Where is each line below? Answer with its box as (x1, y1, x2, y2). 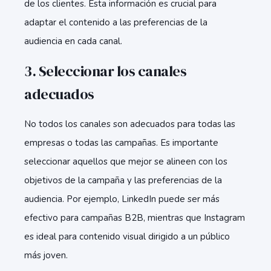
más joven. (24, 249, 68, 261)
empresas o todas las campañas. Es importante (24, 137, 218, 149)
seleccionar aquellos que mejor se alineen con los (24, 155, 227, 168)
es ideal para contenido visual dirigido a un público (24, 230, 230, 243)
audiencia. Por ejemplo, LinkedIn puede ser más (24, 193, 220, 205)
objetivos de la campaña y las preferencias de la (24, 174, 222, 186)
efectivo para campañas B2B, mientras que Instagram (24, 212, 245, 224)
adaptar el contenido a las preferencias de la (24, 16, 207, 28)
